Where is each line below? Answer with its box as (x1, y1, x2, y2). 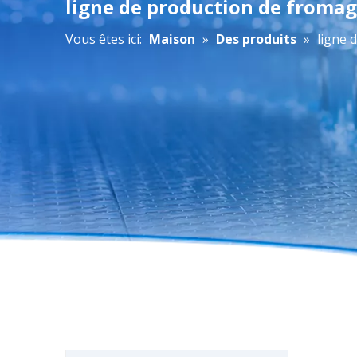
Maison (149, 30, 195, 48)
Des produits (216, 30, 296, 48)
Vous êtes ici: (65, 30, 142, 48)
